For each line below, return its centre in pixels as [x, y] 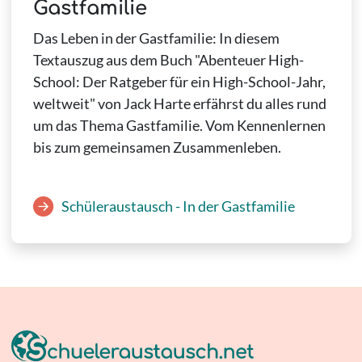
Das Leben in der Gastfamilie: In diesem [156, 38]
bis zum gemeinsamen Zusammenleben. [157, 147]
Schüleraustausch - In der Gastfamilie [178, 206]
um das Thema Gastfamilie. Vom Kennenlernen [179, 126]
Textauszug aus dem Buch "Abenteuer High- [168, 60]
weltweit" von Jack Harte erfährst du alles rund [179, 104]
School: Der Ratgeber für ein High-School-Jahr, [179, 82]
